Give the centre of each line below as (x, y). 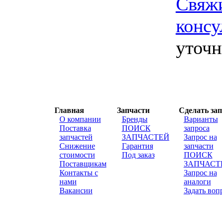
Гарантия (137, 146)
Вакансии (76, 191)
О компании (80, 119)
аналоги (197, 182)
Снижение (77, 146)
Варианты (201, 119)
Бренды (135, 119)
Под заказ (138, 155)
